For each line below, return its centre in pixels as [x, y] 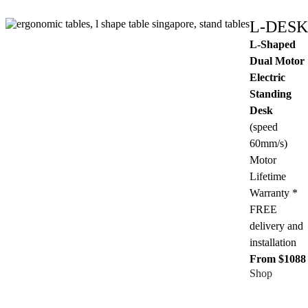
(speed [264, 126]
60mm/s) [268, 143]
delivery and [276, 225]
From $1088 [278, 258]
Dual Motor [277, 60]
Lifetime [268, 176]
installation [273, 242]
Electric [267, 77]
